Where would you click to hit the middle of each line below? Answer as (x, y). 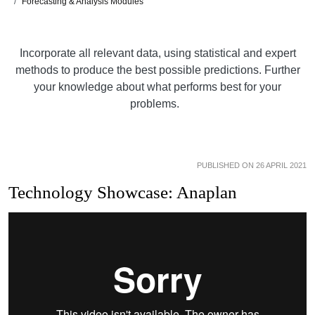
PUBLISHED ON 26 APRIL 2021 (252, 165)
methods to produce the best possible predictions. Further (157, 70)
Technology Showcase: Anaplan (123, 192)
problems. (157, 103)
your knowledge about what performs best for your (157, 86)
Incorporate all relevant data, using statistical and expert (157, 53)
